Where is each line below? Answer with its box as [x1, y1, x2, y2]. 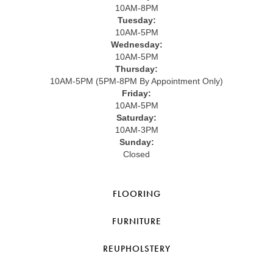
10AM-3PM [115, 124, 158, 135]
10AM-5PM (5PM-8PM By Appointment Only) [50, 76, 223, 86]
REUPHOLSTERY [102, 242, 171, 255]
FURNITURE [112, 214, 161, 227]
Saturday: [116, 112, 157, 122]
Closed [123, 149, 150, 159]
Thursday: [115, 63, 158, 74]
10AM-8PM [115, 2, 158, 13]
